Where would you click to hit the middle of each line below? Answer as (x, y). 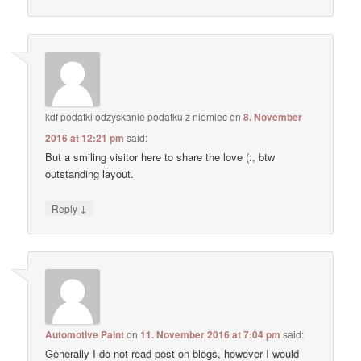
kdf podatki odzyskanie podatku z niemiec (137, 117)
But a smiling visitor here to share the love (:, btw (160, 157)
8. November (273, 117)
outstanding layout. (90, 174)
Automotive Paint (85, 334)
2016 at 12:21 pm (85, 138)
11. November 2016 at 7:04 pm (211, 334)
